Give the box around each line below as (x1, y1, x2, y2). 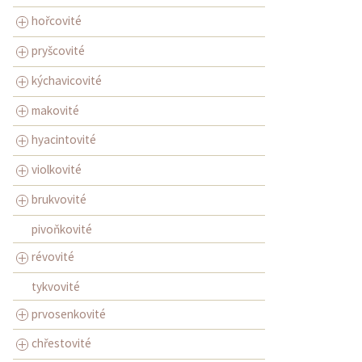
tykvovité (31, 278, 80, 294)
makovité (32, 102, 79, 118)
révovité (32, 248, 74, 264)
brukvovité (32, 192, 86, 207)
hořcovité (32, 13, 82, 29)
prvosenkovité (32, 305, 106, 322)
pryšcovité (32, 42, 85, 58)
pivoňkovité (31, 221, 92, 237)
